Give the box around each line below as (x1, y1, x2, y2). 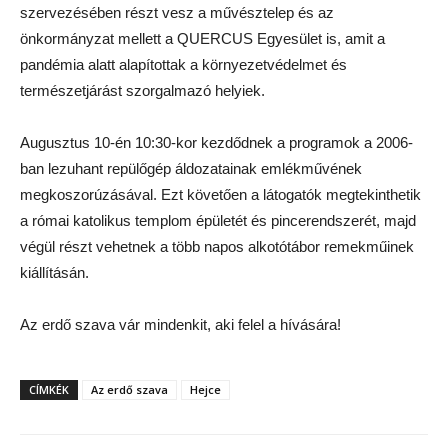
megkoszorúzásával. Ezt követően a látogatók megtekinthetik (20, 186, 421, 204)
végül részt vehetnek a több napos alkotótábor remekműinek (20, 238, 414, 256)
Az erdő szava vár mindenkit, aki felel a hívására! (20, 316, 341, 334)
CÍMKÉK (29, 382, 69, 398)
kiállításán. (20, 264, 89, 282)
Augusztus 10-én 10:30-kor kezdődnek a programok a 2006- (20, 134, 413, 152)
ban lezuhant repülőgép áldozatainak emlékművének (20, 160, 362, 178)
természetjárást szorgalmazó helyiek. (20, 82, 265, 100)
